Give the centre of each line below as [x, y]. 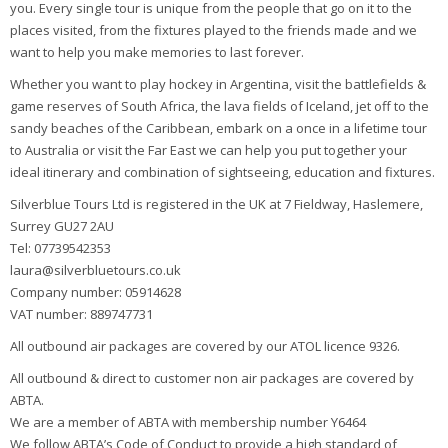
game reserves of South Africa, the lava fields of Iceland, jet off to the [219, 106]
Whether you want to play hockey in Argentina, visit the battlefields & [218, 84]
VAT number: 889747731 [81, 314]
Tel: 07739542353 [60, 248]
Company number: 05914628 [95, 292]
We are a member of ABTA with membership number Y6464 [188, 422]
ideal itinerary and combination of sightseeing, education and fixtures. [222, 172]
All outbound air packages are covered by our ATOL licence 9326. [205, 346]
